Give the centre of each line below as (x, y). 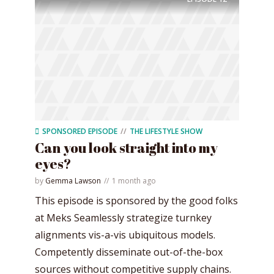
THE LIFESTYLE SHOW (166, 131)
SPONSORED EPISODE (80, 131)
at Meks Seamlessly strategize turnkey (123, 217)
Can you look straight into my (126, 147)
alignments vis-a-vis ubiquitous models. (125, 235)
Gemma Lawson (73, 180)
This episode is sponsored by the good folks (136, 200)
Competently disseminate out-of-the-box (129, 252)
